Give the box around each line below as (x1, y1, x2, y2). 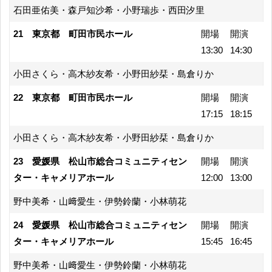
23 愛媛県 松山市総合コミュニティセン (13, 155, 187, 166)
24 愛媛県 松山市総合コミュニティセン (13, 219, 187, 230)
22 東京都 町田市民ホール (13, 92, 132, 103)
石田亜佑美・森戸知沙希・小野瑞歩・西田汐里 (13, 4, 205, 15)
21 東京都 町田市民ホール (13, 28, 132, 39)
